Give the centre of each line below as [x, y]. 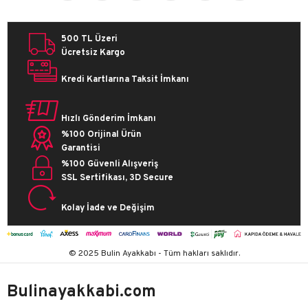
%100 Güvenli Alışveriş [110, 165]
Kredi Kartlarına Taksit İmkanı [126, 80]
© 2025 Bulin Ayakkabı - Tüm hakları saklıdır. [154, 253]
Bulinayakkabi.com [81, 293]
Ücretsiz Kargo [93, 53]
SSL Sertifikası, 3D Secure [117, 178]
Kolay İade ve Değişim [108, 209]
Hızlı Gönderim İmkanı [109, 119]
